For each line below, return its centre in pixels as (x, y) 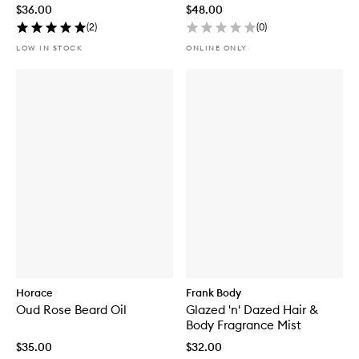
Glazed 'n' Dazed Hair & (252, 310)
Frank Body (214, 293)
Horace (34, 293)
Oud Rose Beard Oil (71, 310)
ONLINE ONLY (217, 48)
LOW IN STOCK (49, 48)
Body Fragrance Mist (244, 325)
